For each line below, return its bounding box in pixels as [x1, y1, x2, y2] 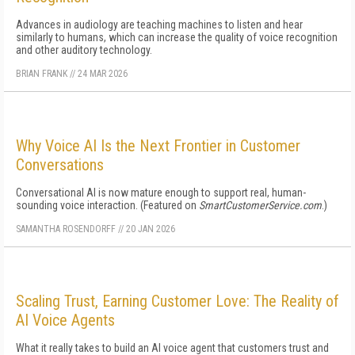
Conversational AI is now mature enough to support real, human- [16, 186, 306, 199]
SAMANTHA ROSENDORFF [16, 223, 116, 235]
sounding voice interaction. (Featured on [16, 199, 199, 212]
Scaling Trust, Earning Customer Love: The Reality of [16, 292, 339, 311]
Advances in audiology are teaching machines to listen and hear [16, 18, 303, 31]
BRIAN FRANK [16, 68, 67, 79]
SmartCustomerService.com [199, 199, 322, 212]
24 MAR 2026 [78, 68, 128, 79]
